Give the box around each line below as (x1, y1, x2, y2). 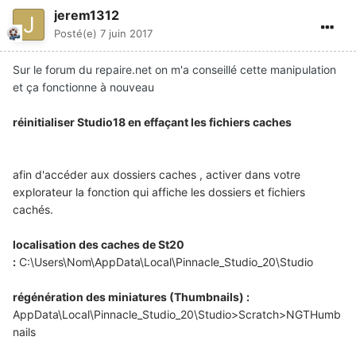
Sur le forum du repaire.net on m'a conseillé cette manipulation (13, 63, 336, 77)
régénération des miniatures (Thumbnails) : (13, 290, 250, 304)
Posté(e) (54, 27, 100, 41)
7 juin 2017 (100, 27, 153, 41)
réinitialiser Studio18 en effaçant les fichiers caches (13, 115, 292, 130)
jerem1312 (54, 7, 119, 24)
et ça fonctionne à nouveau (13, 80, 154, 95)
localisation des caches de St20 (13, 238, 184, 252)
